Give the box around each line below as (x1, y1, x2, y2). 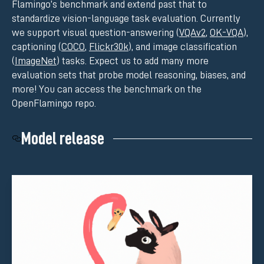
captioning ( (12, 41, 61, 52)
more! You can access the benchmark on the (12, 84, 202, 95)
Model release (21, 130, 104, 148)
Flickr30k (89, 41, 128, 52)
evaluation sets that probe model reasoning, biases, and (12, 70, 246, 81)
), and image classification (128, 41, 237, 52)
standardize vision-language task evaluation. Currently (12, 13, 240, 24)
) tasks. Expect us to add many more (57, 55, 209, 67)
